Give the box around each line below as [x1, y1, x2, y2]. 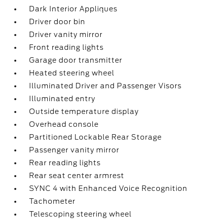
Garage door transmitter [29, 56, 123, 64]
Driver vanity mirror [29, 31, 103, 38]
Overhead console [29, 120, 99, 128]
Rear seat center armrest [29, 172, 125, 180]
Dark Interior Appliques [29, 5, 118, 13]
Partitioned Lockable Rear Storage [29, 133, 162, 141]
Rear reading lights [29, 159, 101, 167]
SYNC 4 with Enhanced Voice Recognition [29, 184, 188, 192]
